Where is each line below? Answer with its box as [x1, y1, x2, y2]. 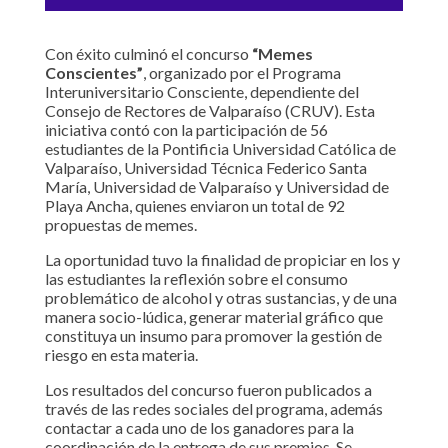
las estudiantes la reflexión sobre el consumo [44, 269, 348, 289]
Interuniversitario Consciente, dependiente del [44, 82, 359, 102]
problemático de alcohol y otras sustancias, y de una [44, 288, 397, 308]
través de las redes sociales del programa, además [44, 399, 383, 419]
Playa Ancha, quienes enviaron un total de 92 [44, 196, 345, 216]
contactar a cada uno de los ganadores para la [44, 418, 354, 438]
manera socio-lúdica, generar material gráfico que [44, 307, 383, 327]
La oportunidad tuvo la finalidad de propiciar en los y [44, 250, 400, 270]
